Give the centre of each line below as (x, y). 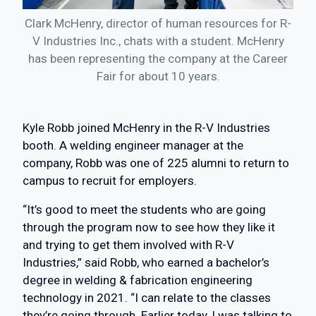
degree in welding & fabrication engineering (138, 280)
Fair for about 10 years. (158, 77)
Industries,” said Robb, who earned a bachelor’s (146, 263)
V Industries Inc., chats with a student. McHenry (158, 41)
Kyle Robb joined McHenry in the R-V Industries (146, 128)
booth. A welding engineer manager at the (133, 146)
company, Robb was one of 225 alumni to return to (156, 163)
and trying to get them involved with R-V (128, 245)
